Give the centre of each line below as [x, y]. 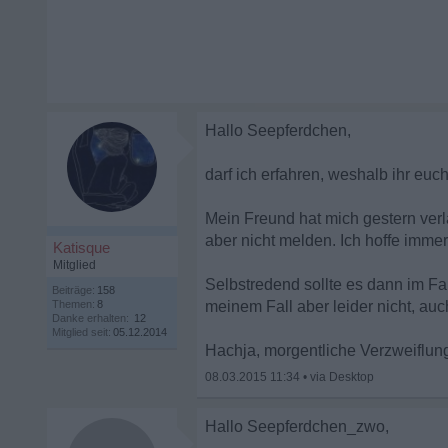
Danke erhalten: [90, 318]
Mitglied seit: [81, 332]
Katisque [81, 247]
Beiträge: [73, 290]
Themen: [73, 304]
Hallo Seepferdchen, [278, 130]
